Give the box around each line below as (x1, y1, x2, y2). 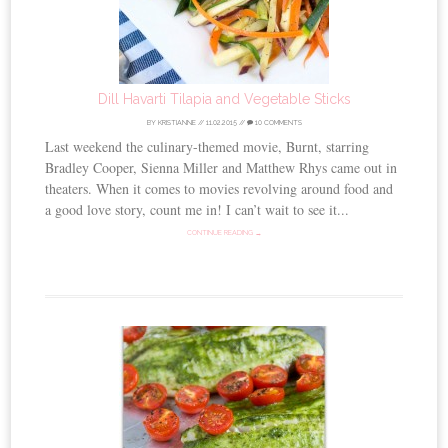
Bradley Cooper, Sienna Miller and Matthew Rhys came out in (45, 157, 398, 177)
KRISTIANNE (157, 117, 196, 127)
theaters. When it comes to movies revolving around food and (45, 178, 394, 198)
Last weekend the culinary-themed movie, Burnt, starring (45, 136, 370, 156)
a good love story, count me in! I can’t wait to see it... (45, 199, 350, 219)
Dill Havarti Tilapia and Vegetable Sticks (97, 90, 351, 107)
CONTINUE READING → (186, 227, 262, 237)
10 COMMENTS (252, 117, 302, 127)
